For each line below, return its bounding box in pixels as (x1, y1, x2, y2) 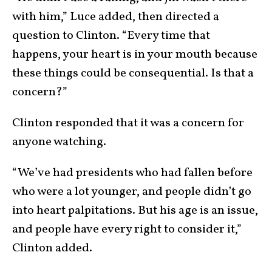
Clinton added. (12, 239, 92, 257)
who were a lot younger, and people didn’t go (12, 183, 251, 200)
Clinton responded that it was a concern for (12, 114, 244, 132)
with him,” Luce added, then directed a (12, 8, 219, 25)
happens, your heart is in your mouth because (12, 46, 257, 63)
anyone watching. (12, 133, 106, 151)
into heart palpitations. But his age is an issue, (12, 202, 258, 219)
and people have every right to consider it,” (12, 220, 242, 238)
